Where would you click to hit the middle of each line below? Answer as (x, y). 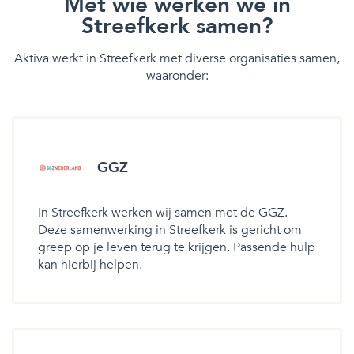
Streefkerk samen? (177, 26)
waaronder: (177, 75)
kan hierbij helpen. (90, 264)
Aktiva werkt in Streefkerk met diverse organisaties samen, (177, 58)
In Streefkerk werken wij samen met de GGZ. (163, 212)
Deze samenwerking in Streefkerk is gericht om (170, 230)
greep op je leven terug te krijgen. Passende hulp (177, 247)
